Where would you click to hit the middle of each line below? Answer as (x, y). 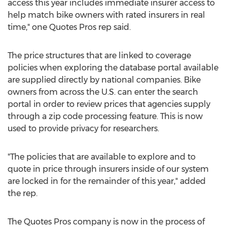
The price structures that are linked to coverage (99, 55)
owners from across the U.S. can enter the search (103, 92)
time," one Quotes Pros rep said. (69, 27)
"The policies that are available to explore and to (102, 157)
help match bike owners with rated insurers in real (106, 15)
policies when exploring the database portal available (113, 68)
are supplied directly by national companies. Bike (104, 80)
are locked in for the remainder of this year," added (107, 181)
